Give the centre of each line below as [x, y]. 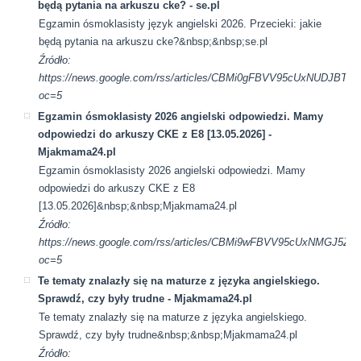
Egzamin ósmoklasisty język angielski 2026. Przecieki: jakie [180, 23]
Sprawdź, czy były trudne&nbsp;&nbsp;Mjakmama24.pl [168, 334]
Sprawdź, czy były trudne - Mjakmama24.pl [145, 298]
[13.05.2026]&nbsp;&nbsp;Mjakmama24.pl [138, 205]
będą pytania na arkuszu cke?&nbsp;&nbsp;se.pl [154, 41]
